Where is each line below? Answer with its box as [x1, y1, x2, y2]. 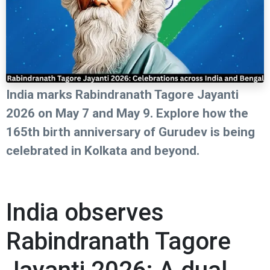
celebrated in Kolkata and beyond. [6, 143, 199, 159]
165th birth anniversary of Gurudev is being [6, 125, 255, 140]
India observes [6, 198, 164, 227]
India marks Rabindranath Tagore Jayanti [6, 87, 239, 102]
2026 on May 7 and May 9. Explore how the [6, 106, 248, 121]
